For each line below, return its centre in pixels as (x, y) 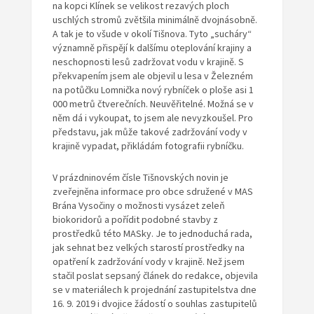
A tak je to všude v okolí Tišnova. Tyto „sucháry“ (152, 34)
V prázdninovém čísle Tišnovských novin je (140, 178)
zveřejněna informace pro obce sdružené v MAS (152, 192)
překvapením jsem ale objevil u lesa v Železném (152, 76)
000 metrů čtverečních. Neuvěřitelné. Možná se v (153, 104)
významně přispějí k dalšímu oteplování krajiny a (152, 48)
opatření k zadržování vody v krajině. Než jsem (148, 262)
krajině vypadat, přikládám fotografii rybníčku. (148, 146)
